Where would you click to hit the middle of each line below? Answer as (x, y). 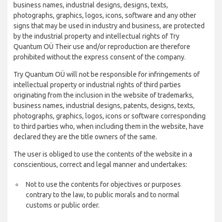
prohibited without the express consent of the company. (100, 57)
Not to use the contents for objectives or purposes (103, 184)
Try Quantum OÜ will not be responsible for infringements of (107, 74)
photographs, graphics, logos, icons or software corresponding (110, 116)
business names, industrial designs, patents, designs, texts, (104, 106)
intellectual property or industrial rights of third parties (97, 85)
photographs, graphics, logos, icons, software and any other (105, 15)
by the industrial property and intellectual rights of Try (96, 36)
